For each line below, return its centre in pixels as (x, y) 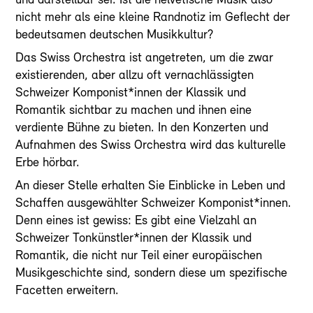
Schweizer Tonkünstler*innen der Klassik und (134, 238)
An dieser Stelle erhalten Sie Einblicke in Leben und (151, 186)
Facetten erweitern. (67, 291)
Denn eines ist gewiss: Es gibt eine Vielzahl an (136, 221)
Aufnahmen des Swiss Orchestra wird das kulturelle (151, 145)
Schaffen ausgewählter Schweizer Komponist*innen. (154, 203)
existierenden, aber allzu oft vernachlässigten (135, 75)
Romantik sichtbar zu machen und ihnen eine (134, 110)
